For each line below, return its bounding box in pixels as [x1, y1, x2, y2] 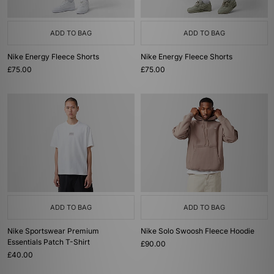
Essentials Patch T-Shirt [7, 237, 90, 246]
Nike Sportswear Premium [7, 226, 99, 235]
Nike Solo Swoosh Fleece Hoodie [141, 226, 254, 235]
